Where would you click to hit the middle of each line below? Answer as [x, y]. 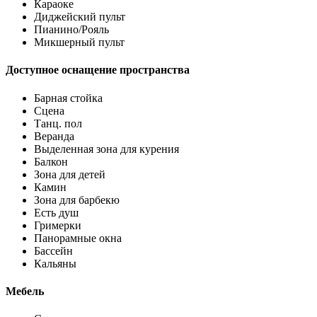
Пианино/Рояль [71, 30]
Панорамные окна [78, 238]
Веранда [54, 136]
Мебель [25, 291]
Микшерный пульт [79, 42]
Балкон [51, 161]
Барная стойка [68, 98]
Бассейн [53, 250]
